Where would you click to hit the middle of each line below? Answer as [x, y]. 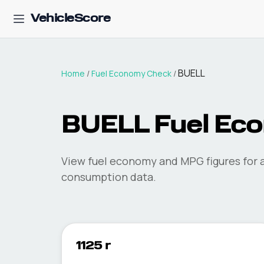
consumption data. [109, 177]
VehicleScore [70, 19]
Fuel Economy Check [131, 73]
